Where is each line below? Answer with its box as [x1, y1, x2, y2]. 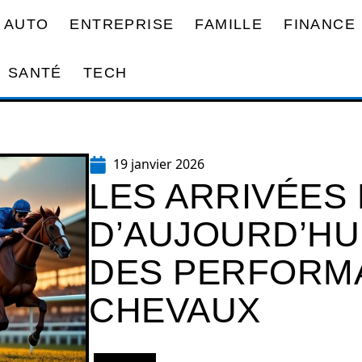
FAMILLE [195, 15, 263, 32]
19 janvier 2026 [113, 155, 204, 173]
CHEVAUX [89, 290, 261, 330]
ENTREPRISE [69, 15, 175, 32]
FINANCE [284, 15, 356, 32]
